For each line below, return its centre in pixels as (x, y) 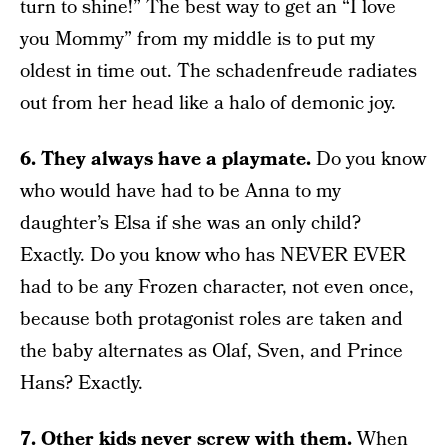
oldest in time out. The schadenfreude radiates (218, 71)
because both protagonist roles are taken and (211, 319)
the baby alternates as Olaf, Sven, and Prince (211, 351)
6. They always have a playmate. (165, 159)
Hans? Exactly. (81, 383)
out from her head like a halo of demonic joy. (208, 103)
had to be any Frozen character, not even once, (217, 287)
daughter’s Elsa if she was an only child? (190, 223)
